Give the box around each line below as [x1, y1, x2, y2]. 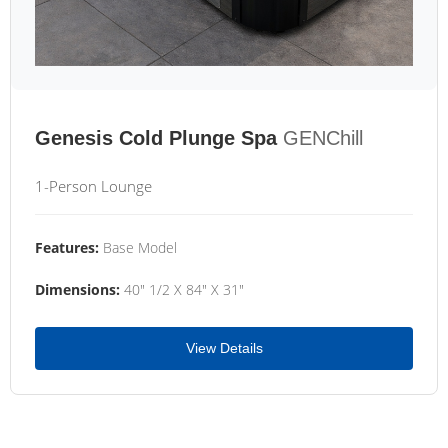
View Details [185, 340, 263, 356]
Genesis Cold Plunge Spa [35, 127, 277, 149]
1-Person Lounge [35, 176, 152, 196]
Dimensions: [35, 280, 120, 299]
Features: [35, 238, 99, 257]
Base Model [99, 238, 177, 257]
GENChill [283, 127, 363, 149]
